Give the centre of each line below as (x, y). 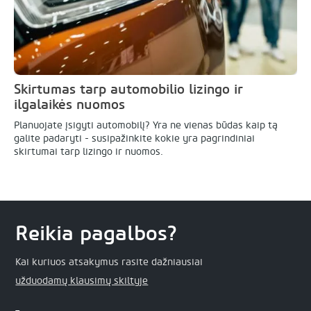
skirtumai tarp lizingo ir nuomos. (89, 152)
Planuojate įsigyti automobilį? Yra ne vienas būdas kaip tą (146, 125)
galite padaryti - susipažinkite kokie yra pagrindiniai (134, 138)
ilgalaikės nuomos (69, 104)
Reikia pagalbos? (96, 234)
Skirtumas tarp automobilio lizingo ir (128, 89)
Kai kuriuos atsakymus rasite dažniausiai (109, 262)
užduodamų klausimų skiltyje (82, 281)
